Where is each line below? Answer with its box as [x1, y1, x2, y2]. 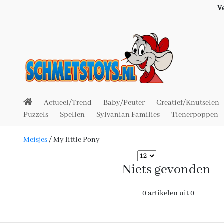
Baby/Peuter [103, 98, 145, 107]
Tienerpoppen [171, 110, 218, 119]
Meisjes [23, 135, 49, 144]
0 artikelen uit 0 [142, 189, 195, 198]
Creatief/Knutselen [156, 98, 219, 107]
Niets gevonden [122, 161, 211, 178]
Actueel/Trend [44, 98, 92, 107]
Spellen [60, 110, 85, 119]
